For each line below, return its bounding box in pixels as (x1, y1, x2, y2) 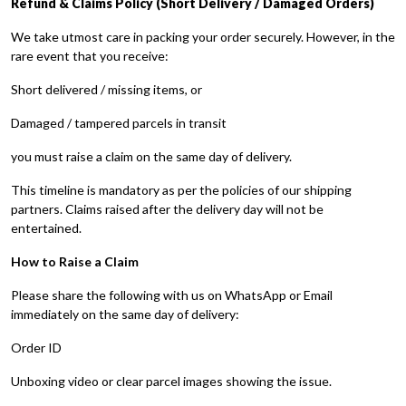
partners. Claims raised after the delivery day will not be (11, 201, 324, 217)
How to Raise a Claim (11, 254, 139, 269)
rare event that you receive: (11, 48, 169, 63)
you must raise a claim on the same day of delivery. (11, 149, 292, 164)
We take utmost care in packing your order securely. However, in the (11, 29, 395, 44)
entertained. (11, 220, 82, 236)
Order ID (11, 340, 62, 355)
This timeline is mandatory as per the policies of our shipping (11, 182, 352, 198)
